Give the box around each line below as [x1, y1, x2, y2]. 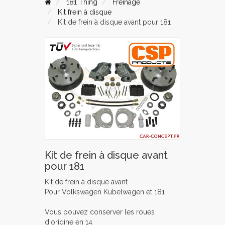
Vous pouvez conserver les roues [45, 207, 155, 216]
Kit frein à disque [58, 8, 111, 16]
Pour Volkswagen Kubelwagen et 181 [45, 187, 165, 196]
